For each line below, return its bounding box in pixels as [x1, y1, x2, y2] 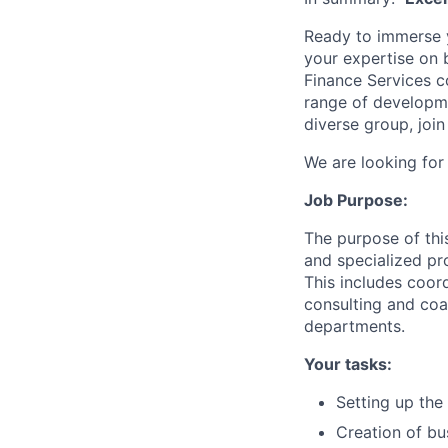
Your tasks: [304, 353, 392, 374]
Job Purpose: [304, 189, 408, 210]
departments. [304, 315, 405, 336]
